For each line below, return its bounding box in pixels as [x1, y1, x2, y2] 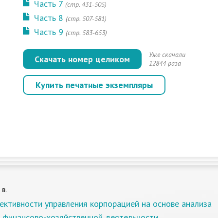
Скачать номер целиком [35, 54, 130, 65]
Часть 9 [34, 26, 64, 37]
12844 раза [149, 59, 182, 68]
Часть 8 [34, 12, 64, 23]
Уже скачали [149, 50, 186, 59]
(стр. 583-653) [66, 28, 108, 37]
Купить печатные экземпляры [36, 79, 153, 91]
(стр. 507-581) [66, 14, 107, 23]
